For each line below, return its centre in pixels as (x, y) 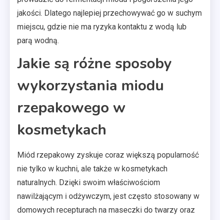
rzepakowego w (71, 108)
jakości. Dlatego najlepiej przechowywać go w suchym (110, 13)
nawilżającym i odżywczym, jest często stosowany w (108, 196)
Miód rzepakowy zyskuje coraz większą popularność (108, 155)
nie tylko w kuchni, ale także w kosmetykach (92, 168)
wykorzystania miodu (91, 85)
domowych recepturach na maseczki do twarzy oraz (106, 210)
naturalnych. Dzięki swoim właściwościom (89, 182)
